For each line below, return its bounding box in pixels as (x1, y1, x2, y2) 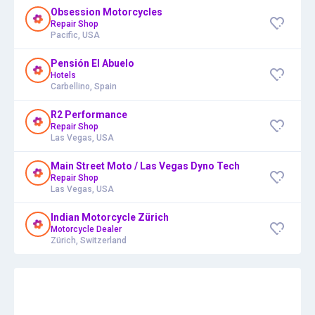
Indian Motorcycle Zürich (51, 211, 169, 223)
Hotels (51, 70, 76, 80)
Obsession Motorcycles (51, 6, 162, 18)
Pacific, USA (51, 30, 100, 40)
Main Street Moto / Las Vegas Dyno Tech (51, 160, 240, 172)
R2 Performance (51, 108, 127, 120)
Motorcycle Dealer (51, 224, 122, 234)
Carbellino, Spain (51, 81, 117, 91)
